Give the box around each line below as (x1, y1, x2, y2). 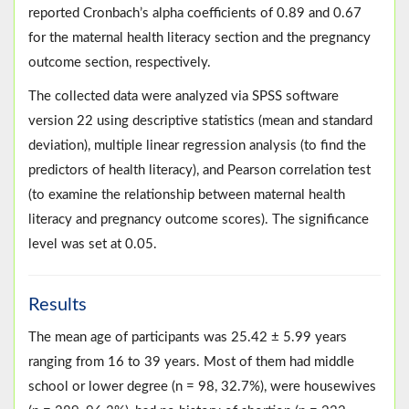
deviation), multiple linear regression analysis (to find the (28, 139, 366, 153)
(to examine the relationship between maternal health (28, 188, 345, 203)
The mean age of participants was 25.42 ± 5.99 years (28, 330, 347, 345)
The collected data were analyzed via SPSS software (28, 89, 339, 104)
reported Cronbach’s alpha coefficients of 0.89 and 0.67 (28, 6, 362, 21)
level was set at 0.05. (28, 237, 157, 252)
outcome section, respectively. (28, 56, 211, 70)
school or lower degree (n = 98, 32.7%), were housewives (28, 380, 376, 394)
